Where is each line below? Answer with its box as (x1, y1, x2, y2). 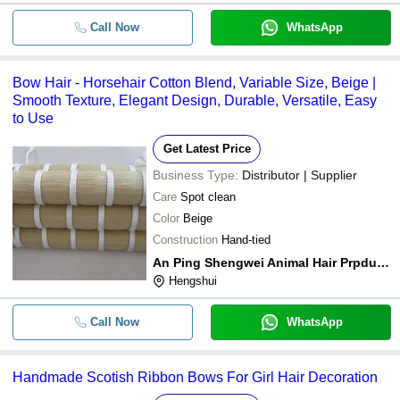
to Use (12, 110, 54, 126)
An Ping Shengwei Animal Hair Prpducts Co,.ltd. (377, 254, 389, 270)
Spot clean (180, 189, 236, 204)
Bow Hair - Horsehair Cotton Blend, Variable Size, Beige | (12, 74, 376, 90)
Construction (153, 232, 218, 246)
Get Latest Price (162, 141, 251, 155)
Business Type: (153, 167, 238, 182)
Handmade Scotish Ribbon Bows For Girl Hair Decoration (12, 369, 378, 385)
